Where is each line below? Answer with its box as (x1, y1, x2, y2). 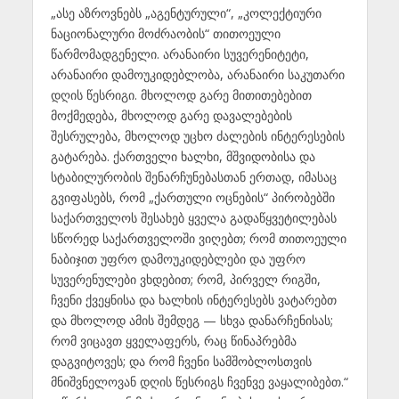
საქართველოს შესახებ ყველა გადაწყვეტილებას (50, 208, 337, 226)
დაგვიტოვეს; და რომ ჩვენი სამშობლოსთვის (50, 352, 312, 370)
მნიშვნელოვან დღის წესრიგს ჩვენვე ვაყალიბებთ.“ (50, 372, 348, 390)
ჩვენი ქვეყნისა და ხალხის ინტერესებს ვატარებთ (50, 290, 337, 308)
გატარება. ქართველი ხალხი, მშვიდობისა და (50, 147, 315, 165)
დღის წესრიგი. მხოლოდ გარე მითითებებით (50, 85, 312, 103)
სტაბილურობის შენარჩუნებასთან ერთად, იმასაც (50, 167, 337, 185)
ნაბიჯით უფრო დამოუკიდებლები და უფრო (50, 249, 305, 267)
